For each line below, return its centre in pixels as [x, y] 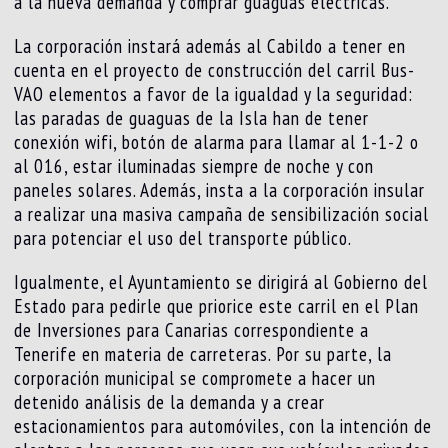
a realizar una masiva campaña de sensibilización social [222, 214]
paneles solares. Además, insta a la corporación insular [220, 190]
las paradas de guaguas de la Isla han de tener [192, 118]
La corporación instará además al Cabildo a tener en [210, 46]
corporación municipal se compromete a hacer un [195, 378]
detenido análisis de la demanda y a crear [170, 402]
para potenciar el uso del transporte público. [183, 238]
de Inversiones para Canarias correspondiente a [192, 330]
